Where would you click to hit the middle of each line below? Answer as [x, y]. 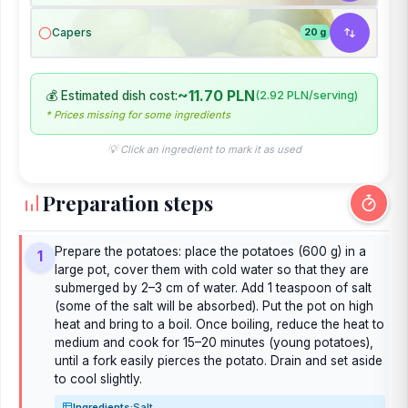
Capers [72, 32]
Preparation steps [128, 203]
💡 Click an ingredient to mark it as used [204, 149]
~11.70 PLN [216, 95]
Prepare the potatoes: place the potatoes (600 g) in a [210, 251]
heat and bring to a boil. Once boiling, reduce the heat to [219, 324]
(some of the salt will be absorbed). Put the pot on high [214, 306]
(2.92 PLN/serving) [306, 96]
